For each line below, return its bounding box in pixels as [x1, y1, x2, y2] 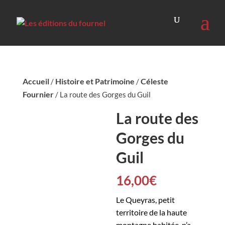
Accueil [22, 76, 49, 86]
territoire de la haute [116, 207, 187, 217]
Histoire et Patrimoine [55, 76, 135, 86]
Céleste [140, 76, 168, 86]
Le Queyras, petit [116, 195, 175, 204]
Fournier [22, 89, 54, 99]
